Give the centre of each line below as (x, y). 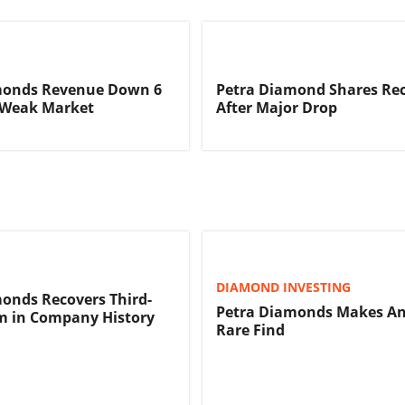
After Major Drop (277, 108)
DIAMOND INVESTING (283, 287)
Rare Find (250, 330)
